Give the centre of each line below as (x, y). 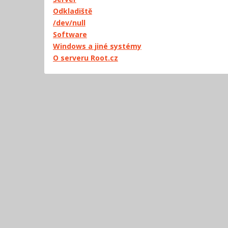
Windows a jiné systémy (97, 46)
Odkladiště (72, 11)
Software (70, 34)
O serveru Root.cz (85, 58)
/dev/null (69, 22)
